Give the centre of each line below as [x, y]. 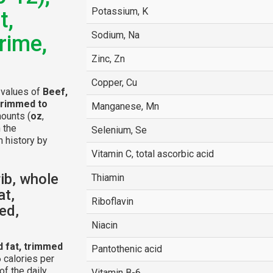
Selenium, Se [119, 130]
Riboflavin [112, 201]
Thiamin [108, 178]
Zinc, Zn [108, 59]
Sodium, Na [115, 35]
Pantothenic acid [126, 249]
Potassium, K [119, 11]
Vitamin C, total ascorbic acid [152, 154]
